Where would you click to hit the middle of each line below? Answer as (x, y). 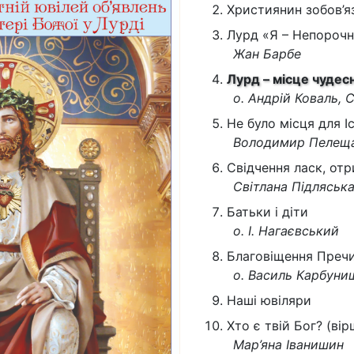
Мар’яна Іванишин (288, 345)
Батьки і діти (267, 212)
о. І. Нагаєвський (286, 231)
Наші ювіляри (269, 300)
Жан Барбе (267, 54)
